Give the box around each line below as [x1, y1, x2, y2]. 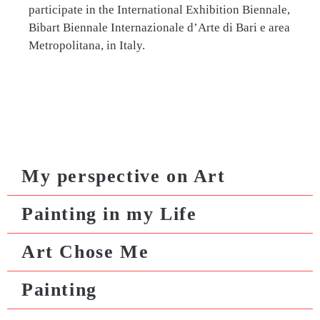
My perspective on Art [21, 166, 226, 187]
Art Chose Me [21, 241, 149, 263]
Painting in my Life [21, 204, 197, 225]
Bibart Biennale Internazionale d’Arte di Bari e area [29, 21, 290, 35]
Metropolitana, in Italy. [29, 39, 145, 53]
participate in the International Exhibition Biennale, [29, 3, 290, 17]
